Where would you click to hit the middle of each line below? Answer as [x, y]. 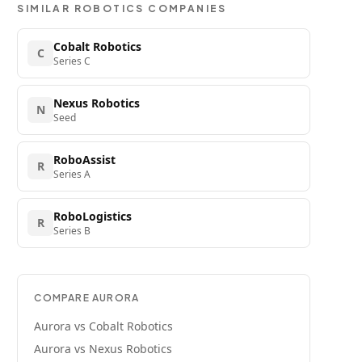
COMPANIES [185, 8]
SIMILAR [46, 8]
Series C [72, 61]
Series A [72, 174]
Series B [72, 231]
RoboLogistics [93, 216]
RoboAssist [85, 160]
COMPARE [63, 298]
